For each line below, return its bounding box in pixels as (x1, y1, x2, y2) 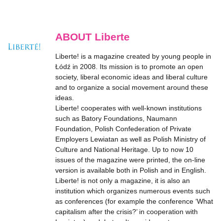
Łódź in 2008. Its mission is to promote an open (55, 63, 203, 71)
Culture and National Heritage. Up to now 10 (55, 146, 193, 153)
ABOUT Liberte (55, 31, 130, 42)
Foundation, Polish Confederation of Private (55, 125, 191, 133)
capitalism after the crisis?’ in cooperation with (55, 208, 198, 216)
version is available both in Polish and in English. (55, 166, 206, 174)
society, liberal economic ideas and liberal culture (55, 73, 208, 81)
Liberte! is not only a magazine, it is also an (55, 177, 190, 184)
